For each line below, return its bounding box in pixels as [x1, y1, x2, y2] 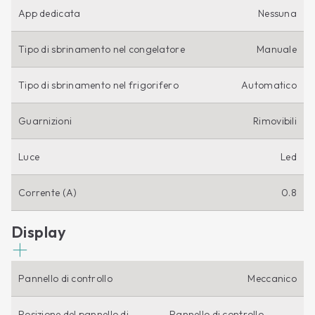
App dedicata [18, 6, 81, 20]
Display [11, 221, 67, 242]
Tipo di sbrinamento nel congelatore [18, 42, 185, 56]
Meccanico [247, 271, 297, 285]
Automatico [241, 78, 297, 91]
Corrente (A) [18, 186, 77, 199]
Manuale [257, 42, 297, 56]
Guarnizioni [18, 114, 72, 127]
